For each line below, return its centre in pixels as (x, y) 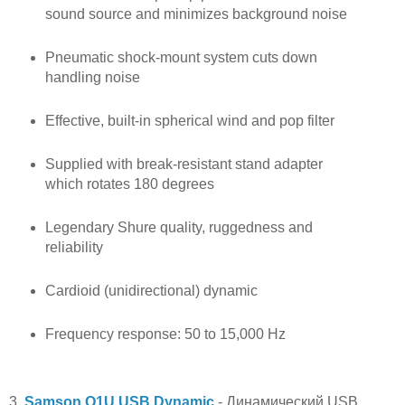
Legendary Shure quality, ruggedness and (179, 227)
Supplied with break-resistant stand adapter (184, 164)
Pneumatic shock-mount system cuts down (181, 58)
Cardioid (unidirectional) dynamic (151, 290)
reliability (74, 247)
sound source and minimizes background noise (196, 14)
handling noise (92, 78)
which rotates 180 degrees (129, 184)
